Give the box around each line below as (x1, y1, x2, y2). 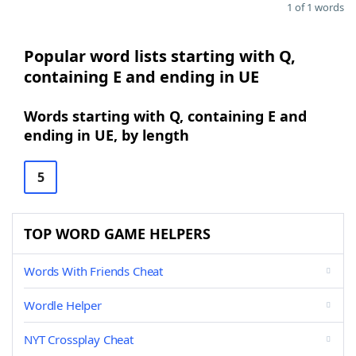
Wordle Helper (24, 297, 102, 313)
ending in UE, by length (24, 126, 189, 145)
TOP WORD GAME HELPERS (24, 224, 211, 243)
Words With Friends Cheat (24, 263, 164, 279)
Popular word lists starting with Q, (24, 45, 296, 67)
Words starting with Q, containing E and (24, 106, 307, 126)
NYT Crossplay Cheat (24, 331, 133, 347)
